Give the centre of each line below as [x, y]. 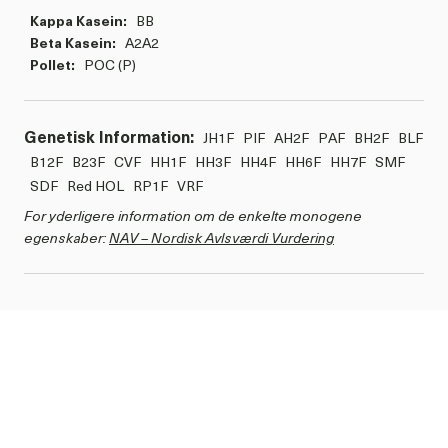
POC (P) [110, 65]
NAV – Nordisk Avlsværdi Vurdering [221, 238]
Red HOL [97, 186]
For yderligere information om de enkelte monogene [193, 216]
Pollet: [54, 65]
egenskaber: [66, 238]
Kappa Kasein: [80, 21]
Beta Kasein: [74, 43]
